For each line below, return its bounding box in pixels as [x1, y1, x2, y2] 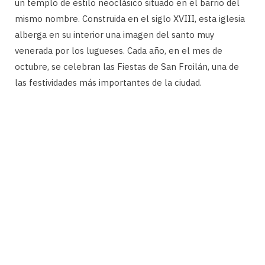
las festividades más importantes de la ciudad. [15, 77, 202, 89]
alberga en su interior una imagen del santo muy [15, 29, 214, 41]
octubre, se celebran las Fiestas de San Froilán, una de [15, 61, 239, 73]
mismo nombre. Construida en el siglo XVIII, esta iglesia [15, 13, 245, 25]
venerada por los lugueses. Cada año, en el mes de [15, 45, 222, 57]
